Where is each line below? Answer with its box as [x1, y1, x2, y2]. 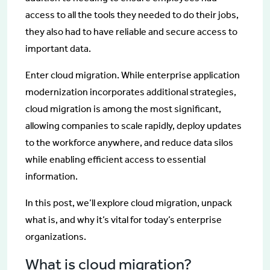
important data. [25, 42, 91, 54]
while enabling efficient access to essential [25, 153, 206, 165]
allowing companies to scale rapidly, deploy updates [25, 119, 242, 131]
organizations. [25, 230, 86, 242]
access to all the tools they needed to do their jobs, [25, 8, 239, 20]
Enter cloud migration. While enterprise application [25, 69, 240, 81]
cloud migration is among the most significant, [25, 102, 221, 115]
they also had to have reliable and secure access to [25, 25, 237, 37]
